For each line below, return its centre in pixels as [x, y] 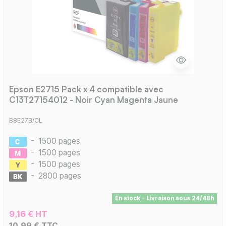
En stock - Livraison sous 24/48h [164, 199]
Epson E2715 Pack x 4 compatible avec [86, 89]
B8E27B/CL [25, 121]
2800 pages [60, 176]
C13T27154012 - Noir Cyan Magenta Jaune [93, 99]
